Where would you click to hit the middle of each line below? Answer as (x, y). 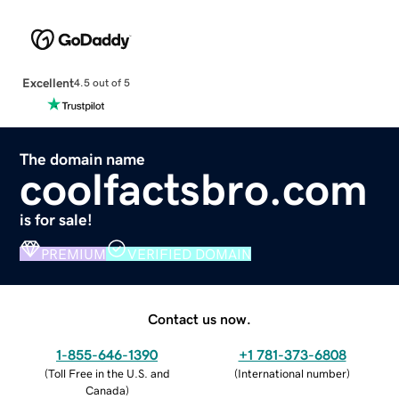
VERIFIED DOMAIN (190, 253)
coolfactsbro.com (194, 189)
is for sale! (57, 220)
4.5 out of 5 (102, 83)
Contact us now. (199, 318)
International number (292, 373)
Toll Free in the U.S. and (109, 373)
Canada (105, 390)
